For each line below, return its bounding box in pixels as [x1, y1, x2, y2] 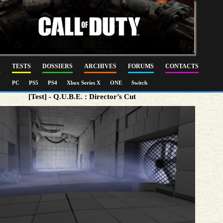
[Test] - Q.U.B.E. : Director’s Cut [28, 93, 136, 101]
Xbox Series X [67, 80, 102, 86]
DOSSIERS [42, 63, 73, 70]
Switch [131, 80, 147, 86]
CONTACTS [165, 63, 199, 70]
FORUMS [128, 63, 154, 70]
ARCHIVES [84, 63, 116, 70]
